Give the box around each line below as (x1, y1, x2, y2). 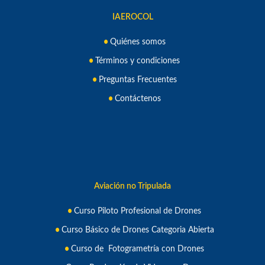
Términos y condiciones (95, 56, 180, 65)
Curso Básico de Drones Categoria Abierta (61, 225, 214, 234)
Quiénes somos (109, 37, 166, 46)
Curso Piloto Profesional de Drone (74, 206, 198, 215)
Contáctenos (114, 94, 161, 103)
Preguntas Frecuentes (98, 75, 177, 84)
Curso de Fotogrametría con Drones (71, 244, 204, 253)
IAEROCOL (112, 12, 153, 21)
